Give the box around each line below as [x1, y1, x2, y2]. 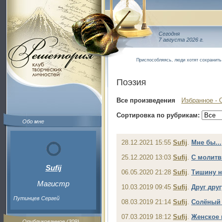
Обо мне [22, 118, 44, 124]
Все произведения [116, 97, 175, 104]
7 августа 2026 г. [159, 37, 204, 43]
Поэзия [116, 77, 146, 87]
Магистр [37, 179, 69, 188]
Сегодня [159, 31, 180, 37]
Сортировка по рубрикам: [116, 111, 200, 119]
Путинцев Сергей [13, 195, 59, 201]
